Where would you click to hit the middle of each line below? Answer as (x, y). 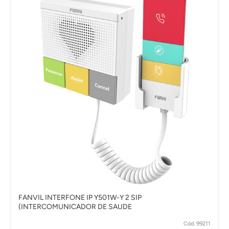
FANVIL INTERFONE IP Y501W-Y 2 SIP (80, 198)
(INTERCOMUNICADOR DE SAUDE (75, 207)
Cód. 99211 (197, 223)
